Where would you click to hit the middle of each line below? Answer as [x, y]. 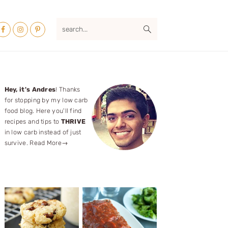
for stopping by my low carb [46, 100]
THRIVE [73, 121]
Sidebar [33, 114]
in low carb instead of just [43, 132]
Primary [36, 94]
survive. [17, 143]
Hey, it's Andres [30, 89]
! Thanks [68, 89]
